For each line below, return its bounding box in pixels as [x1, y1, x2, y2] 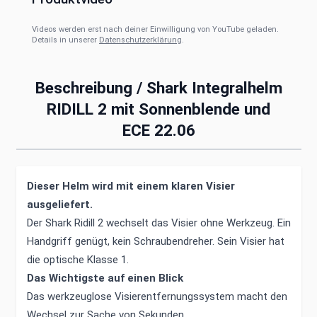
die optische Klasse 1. [26, 253, 129, 266]
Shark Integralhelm [146, 79, 282, 97]
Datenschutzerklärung [99, 35, 182, 45]
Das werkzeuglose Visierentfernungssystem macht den [26, 289, 287, 303]
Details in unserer [32, 35, 99, 45]
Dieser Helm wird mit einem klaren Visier [26, 179, 235, 192]
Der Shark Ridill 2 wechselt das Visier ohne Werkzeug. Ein [26, 216, 291, 229]
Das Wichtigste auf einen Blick [26, 271, 183, 284]
